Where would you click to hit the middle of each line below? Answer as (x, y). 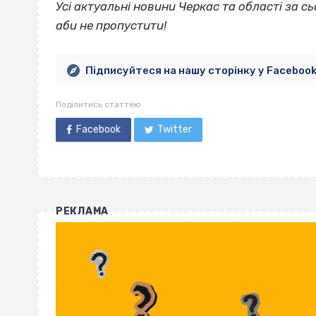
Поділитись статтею (98, 105)
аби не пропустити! (111, 26)
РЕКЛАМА (82, 212)
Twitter (175, 130)
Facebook (98, 130)
